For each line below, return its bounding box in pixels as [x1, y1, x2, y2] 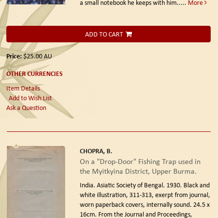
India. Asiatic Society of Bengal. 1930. [79, 181, 183, 190]
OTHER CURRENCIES [6, 69, 63, 78]
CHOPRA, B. [79, 146, 112, 156]
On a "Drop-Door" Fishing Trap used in [79, 156, 200, 167]
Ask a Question [6, 103, 46, 112]
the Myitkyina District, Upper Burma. [79, 166, 197, 177]
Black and [183, 181, 210, 190]
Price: [6, 51, 23, 60]
